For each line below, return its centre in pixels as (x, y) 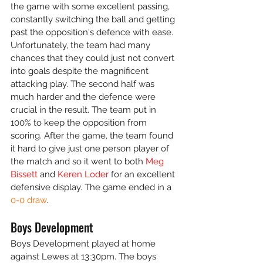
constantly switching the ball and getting (94, 19)
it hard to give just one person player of (91, 149)
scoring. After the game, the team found (93, 136)
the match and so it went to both (78, 161)
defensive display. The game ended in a (92, 187)
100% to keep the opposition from (80, 123)
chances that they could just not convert (94, 58)
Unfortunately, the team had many (82, 45)
